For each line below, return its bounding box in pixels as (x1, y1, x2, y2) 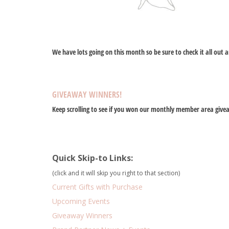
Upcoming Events (52, 196, 110, 206)
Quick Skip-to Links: (52, 152, 135, 164)
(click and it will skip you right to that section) (52, 168, 180, 177)
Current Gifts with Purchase (52, 181, 143, 192)
